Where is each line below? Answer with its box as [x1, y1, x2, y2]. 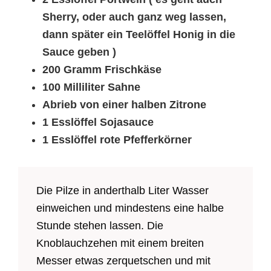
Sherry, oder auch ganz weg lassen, [42, 10, 226, 23]
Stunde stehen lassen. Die [36, 219, 163, 232]
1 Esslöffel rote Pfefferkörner [42, 133, 192, 146]
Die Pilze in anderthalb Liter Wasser [36, 184, 209, 197]
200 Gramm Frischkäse [42, 63, 162, 76]
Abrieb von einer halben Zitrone [42, 98, 206, 111]
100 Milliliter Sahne [42, 80, 140, 93]
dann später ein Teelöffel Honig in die [42, 28, 235, 41]
